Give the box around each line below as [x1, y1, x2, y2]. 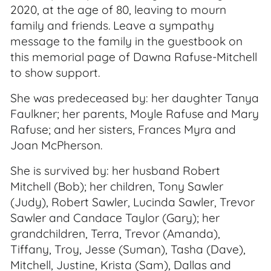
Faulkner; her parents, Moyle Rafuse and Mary [10, 106, 259, 121]
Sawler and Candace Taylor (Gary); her [10, 211, 220, 225]
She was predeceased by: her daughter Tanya [10, 91, 259, 105]
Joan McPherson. [10, 138, 102, 152]
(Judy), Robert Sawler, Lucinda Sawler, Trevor [10, 195, 255, 209]
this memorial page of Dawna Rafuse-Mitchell [10, 50, 257, 64]
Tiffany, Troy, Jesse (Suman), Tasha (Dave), [10, 242, 246, 256]
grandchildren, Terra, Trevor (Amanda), [10, 226, 220, 241]
